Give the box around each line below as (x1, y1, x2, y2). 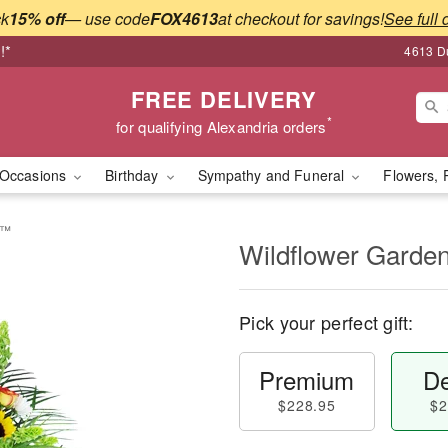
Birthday (105, 165, 163, 185)
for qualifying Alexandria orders (116, 115, 327, 137)
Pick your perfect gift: (239, 309, 413, 335)
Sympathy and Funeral (197, 165, 349, 185)
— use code (65, 6, 150, 30)
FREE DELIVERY (130, 82, 318, 115)
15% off (9, 6, 65, 30)
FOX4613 (150, 6, 218, 30)
